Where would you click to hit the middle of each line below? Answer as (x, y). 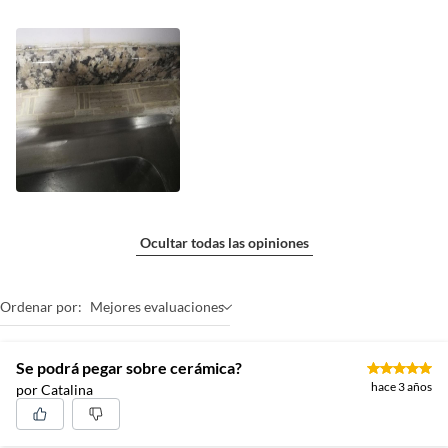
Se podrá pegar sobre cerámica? (129, 367)
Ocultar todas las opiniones (224, 242)
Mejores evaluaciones (157, 306)
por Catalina (54, 389)
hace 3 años (401, 386)
